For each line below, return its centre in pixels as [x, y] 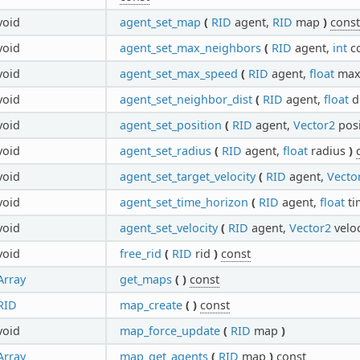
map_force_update [170, 330]
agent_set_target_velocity [187, 176]
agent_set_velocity [168, 227]
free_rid [140, 253]
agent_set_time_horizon [184, 202]
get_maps [145, 279]
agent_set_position [170, 125]
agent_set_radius [165, 150]
